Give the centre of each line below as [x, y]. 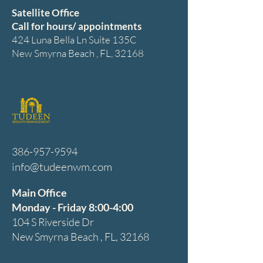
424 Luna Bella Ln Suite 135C [74, 40]
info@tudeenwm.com [62, 167]
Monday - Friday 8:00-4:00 [73, 207]
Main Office [39, 193]
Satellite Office [46, 13]
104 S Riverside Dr [53, 222]
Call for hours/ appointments [77, 26]
